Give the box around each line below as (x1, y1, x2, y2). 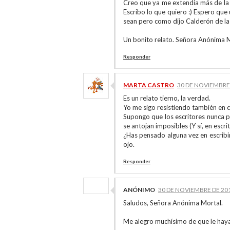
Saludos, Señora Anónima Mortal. (123, 199, 223, 207)
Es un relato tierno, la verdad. (123, 94, 210, 102)
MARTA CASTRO (123, 81, 174, 89)
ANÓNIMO (123, 186, 155, 194)
